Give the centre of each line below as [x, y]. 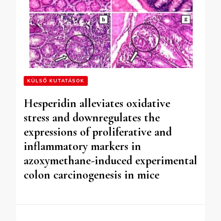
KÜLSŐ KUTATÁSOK [56, 81]
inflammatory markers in [82, 147]
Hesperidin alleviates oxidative [97, 104]
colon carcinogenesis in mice [92, 175]
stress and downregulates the [92, 118]
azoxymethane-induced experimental [110, 161]
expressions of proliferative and [98, 132]
